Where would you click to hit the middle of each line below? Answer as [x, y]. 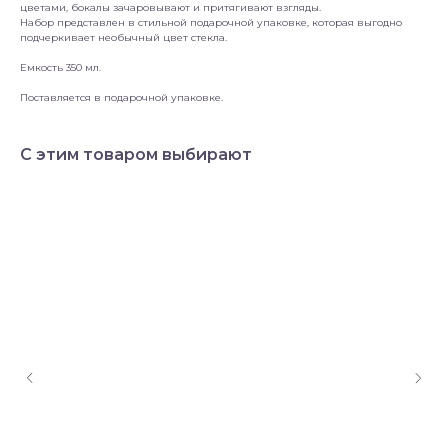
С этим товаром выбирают [136, 155]
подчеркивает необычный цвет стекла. [123, 38]
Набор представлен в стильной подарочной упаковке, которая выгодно [211, 23]
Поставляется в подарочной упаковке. [121, 98]
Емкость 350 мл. [60, 68]
